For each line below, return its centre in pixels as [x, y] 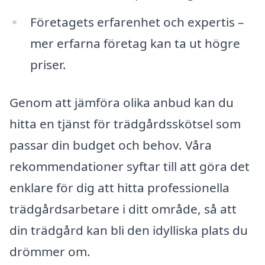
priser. [48, 65]
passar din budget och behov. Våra [111, 145]
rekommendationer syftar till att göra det [130, 167]
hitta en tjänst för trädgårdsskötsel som [125, 124]
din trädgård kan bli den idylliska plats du [129, 230]
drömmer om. [50, 252]
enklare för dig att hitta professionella [119, 188]
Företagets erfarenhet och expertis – [137, 22]
